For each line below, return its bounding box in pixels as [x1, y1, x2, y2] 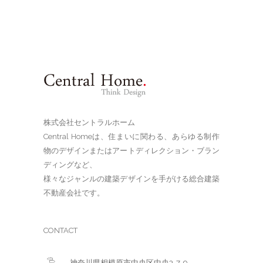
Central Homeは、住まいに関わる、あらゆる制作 [43, 132, 220, 141]
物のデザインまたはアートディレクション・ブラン [43, 146, 220, 156]
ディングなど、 [43, 160, 97, 170]
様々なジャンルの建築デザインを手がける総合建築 [43, 174, 220, 184]
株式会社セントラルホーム [43, 118, 135, 127]
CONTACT [43, 226, 77, 235]
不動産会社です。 [43, 188, 104, 198]
